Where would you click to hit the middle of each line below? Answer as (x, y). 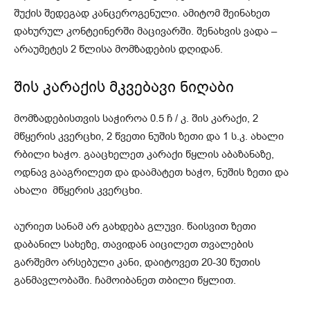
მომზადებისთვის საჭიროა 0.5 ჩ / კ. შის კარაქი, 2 (136, 119)
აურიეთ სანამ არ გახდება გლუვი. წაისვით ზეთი (135, 227)
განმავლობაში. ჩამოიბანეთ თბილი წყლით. (125, 281)
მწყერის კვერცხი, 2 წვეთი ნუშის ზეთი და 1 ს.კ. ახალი (149, 137)
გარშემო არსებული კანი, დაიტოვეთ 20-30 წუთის (137, 263)
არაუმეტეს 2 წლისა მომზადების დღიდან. (118, 49)
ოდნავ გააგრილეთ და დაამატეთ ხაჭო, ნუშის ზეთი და (151, 173)
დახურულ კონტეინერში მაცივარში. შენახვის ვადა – (145, 31)
